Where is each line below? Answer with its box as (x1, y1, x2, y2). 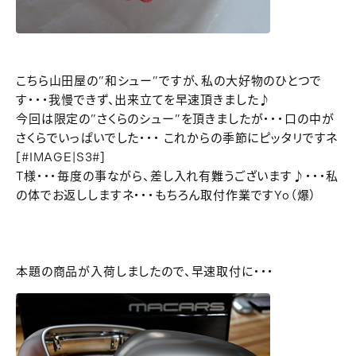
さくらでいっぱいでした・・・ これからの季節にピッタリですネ (16, 131, 339, 145)
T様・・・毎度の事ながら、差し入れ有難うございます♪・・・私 (16, 169, 339, 184)
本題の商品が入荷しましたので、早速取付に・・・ (16, 265, 275, 279)
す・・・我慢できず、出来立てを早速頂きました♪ (16, 93, 272, 107)
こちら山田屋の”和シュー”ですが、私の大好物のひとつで (16, 74, 322, 88)
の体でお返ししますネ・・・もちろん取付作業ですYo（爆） (16, 188, 317, 203)
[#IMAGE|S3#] (16, 150, 106, 164)
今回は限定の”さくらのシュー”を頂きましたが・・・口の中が (16, 112, 335, 126)
